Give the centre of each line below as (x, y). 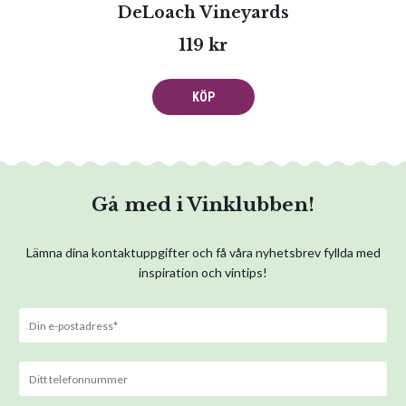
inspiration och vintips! (203, 272)
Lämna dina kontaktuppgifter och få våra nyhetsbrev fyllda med (203, 252)
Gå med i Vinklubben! (203, 205)
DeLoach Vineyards (203, 13)
